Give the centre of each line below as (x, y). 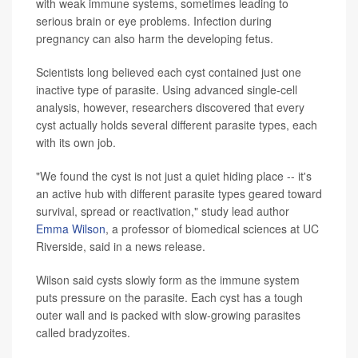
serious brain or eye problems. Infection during (154, 21)
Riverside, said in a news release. (121, 246)
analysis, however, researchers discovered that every (170, 107)
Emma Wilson (71, 229)
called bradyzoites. (83, 332)
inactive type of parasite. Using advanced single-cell (167, 89)
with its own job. (76, 142)
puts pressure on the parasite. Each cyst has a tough (169, 297)
